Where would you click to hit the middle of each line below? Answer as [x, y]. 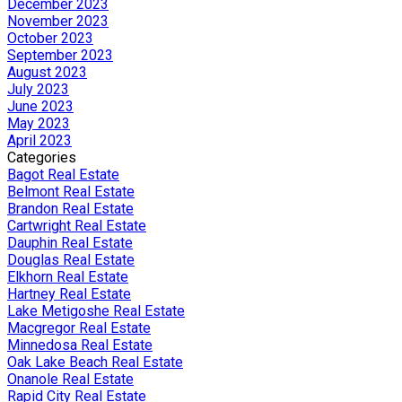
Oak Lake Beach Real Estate [95, 362]
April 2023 [39, 140]
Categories [42, 157]
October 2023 [50, 38]
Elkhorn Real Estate [68, 276]
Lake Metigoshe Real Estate [96, 310]
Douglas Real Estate [71, 259]
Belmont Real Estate [71, 191]
